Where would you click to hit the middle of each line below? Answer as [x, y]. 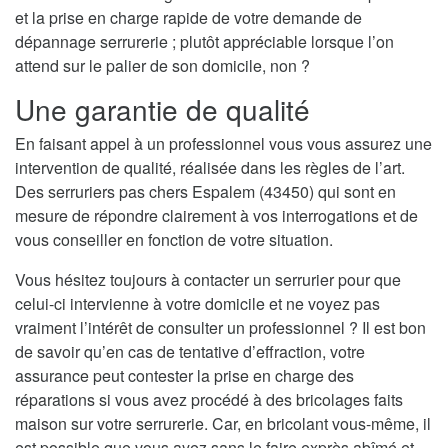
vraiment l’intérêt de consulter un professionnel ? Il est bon [220, 328]
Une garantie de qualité [162, 109]
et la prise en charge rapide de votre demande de [188, 18]
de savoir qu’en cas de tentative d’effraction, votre [190, 352]
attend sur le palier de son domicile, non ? [162, 66]
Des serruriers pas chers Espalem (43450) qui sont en [205, 192]
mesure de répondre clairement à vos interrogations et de [216, 216]
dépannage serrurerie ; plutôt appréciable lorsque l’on [204, 42]
